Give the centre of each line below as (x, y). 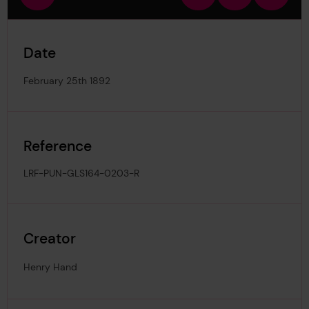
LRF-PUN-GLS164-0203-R (82, 173)
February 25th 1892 (67, 80)
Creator (50, 239)
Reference (58, 146)
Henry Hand (51, 267)
